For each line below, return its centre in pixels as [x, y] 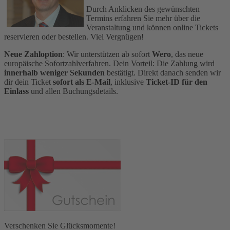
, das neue [187, 54]
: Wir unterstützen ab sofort [107, 54]
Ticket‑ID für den [177, 82]
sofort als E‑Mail [82, 82]
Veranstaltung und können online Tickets [152, 27]
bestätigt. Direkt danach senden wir [163, 72]
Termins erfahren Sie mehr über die [143, 18]
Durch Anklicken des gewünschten [143, 9]
